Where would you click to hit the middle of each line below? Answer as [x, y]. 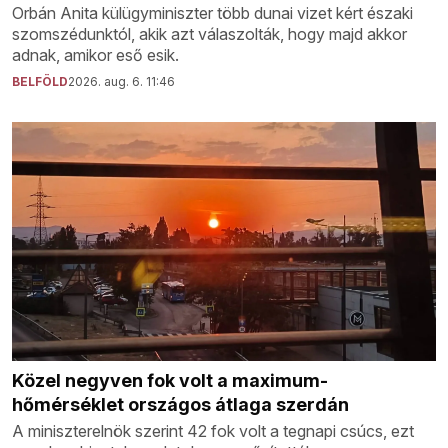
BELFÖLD [40, 82]
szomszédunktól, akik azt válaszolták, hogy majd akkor [209, 34]
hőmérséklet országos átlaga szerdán [180, 404]
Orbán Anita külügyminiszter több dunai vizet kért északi [212, 13]
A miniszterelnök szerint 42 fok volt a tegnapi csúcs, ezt [213, 430]
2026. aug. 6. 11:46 [121, 82]
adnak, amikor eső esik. [95, 55]
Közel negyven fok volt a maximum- [170, 380]
